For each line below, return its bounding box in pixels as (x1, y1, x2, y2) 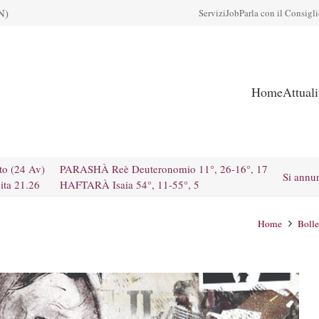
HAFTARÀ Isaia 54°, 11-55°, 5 (60, 177, 199, 192)
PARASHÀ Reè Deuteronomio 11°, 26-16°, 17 (60, 162, 268, 176)
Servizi (199, 6, 226, 19)
